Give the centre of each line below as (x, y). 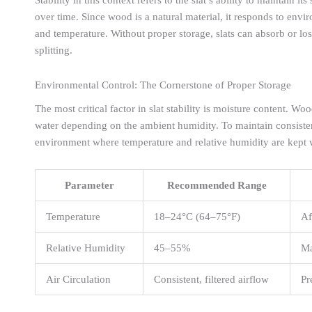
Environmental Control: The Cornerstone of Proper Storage (163, 85)
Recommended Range (217, 185)
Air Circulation (78, 279)
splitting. (54, 50)
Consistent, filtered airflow (211, 279)
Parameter (89, 185)
